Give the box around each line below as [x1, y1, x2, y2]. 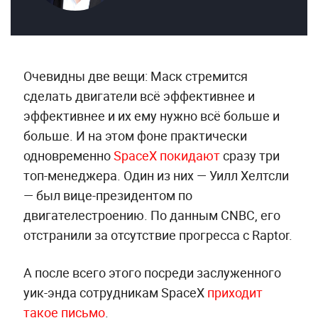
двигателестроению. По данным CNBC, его [23, 207, 280, 224]
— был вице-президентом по [23, 187, 192, 204]
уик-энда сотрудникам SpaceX [23, 284, 207, 302]
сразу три [219, 147, 280, 165]
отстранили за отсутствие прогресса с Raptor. [23, 226, 292, 244]
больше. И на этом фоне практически [23, 127, 247, 145]
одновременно [23, 147, 114, 165]
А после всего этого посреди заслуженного [23, 264, 281, 282]
